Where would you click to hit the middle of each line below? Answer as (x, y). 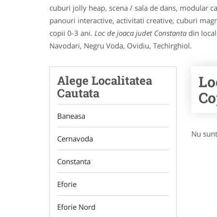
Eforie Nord (76, 207)
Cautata (78, 93)
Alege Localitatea (105, 80)
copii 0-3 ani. (72, 33)
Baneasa (71, 116)
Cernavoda (75, 139)
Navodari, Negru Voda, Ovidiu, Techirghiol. (121, 46)
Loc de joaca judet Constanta (140, 33)
